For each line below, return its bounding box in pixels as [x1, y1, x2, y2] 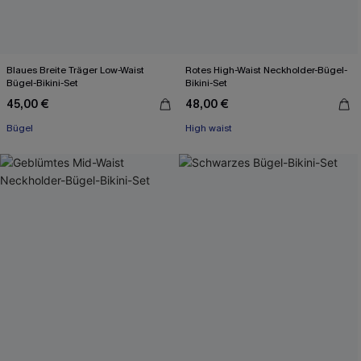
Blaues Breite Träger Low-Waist [6, 64, 145, 77]
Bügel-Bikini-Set [6, 77, 78, 89]
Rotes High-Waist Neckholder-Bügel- [185, 64, 348, 77]
